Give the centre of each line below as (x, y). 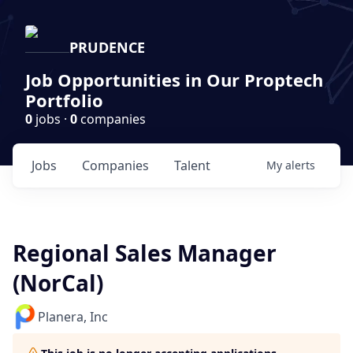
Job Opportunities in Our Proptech (174, 80)
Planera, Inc (73, 317)
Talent (192, 165)
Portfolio (64, 100)
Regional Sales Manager (145, 253)
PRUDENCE (107, 47)
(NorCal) (58, 283)
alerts (300, 165)
